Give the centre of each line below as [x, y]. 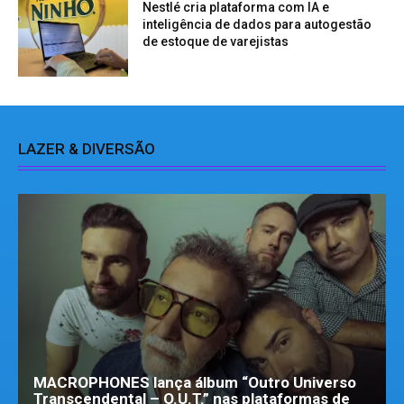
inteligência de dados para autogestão [257, 24]
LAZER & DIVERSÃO [87, 148]
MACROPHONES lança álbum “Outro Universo [195, 382]
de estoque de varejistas [216, 41]
